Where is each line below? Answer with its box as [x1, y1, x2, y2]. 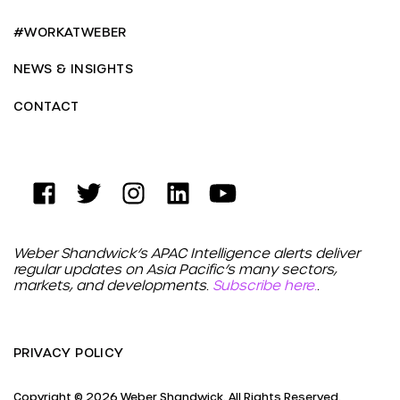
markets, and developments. [13, 277, 212, 294]
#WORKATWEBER [13, 23, 127, 39]
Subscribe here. [212, 277, 317, 294]
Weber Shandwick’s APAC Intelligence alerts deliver [13, 245, 360, 262]
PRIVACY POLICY [13, 344, 124, 360]
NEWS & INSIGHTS [13, 61, 133, 77]
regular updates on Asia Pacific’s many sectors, [13, 261, 337, 278]
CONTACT [13, 98, 79, 114]
